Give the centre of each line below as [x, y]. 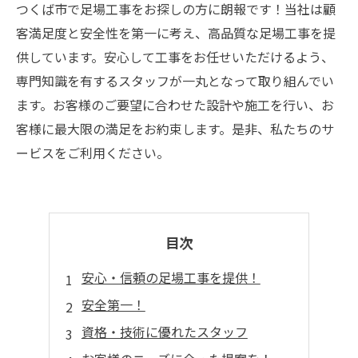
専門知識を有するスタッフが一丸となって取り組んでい [175, 81]
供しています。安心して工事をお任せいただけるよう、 [175, 57]
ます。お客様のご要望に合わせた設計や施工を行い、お [175, 105]
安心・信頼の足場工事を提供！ [171, 277]
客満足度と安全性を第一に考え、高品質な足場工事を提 [176, 33]
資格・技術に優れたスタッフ [164, 332]
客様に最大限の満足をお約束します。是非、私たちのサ [175, 129]
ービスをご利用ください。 [93, 153]
